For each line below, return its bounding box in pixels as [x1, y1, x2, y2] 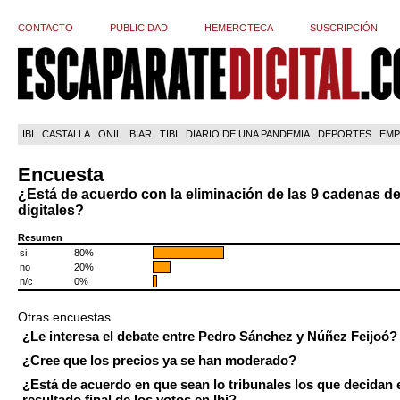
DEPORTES [318, 129, 371, 139]
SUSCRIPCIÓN [310, 22, 378, 33]
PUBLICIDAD [110, 22, 168, 33]
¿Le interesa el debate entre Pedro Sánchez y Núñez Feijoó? [22, 329, 397, 344]
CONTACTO [18, 22, 73, 33]
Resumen [18, 232, 62, 243]
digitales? [18, 203, 84, 218]
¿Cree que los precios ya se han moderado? [22, 353, 296, 368]
